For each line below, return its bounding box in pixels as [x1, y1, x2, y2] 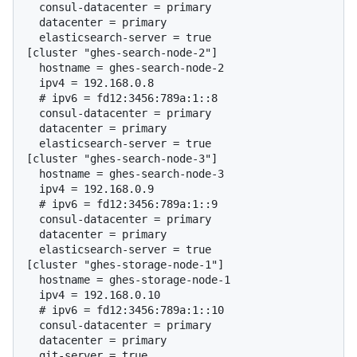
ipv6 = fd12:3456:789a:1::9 [52, 197, 218, 210]
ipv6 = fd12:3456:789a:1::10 [52, 303, 224, 316]
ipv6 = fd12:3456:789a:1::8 [52, 91, 218, 104]
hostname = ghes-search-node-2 [26, 61, 39, 74]
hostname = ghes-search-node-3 [26, 167, 39, 180]
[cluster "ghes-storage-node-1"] [26, 257, 224, 271]
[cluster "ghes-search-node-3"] [26, 151, 218, 165]
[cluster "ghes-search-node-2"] [26, 45, 218, 59]
